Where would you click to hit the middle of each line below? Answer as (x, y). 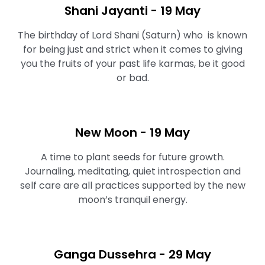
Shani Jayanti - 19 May (132, 11)
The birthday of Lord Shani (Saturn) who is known (132, 35)
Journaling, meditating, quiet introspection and (132, 171)
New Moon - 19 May (132, 132)
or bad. (132, 78)
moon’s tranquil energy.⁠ (132, 200)
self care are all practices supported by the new (132, 185)
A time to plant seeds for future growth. (132, 157)
